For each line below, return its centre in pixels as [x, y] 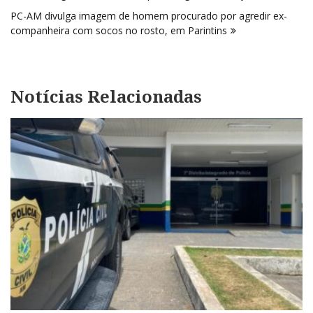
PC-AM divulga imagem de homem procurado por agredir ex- [149, 15]
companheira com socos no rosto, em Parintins [119, 30]
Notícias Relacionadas [106, 96]
